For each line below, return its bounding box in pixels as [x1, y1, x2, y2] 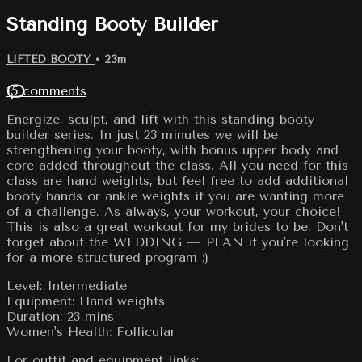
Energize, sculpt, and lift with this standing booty [6, 111, 314, 127]
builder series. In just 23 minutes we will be [6, 126, 278, 142]
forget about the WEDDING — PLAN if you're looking [6, 234, 349, 250]
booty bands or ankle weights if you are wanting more [6, 187, 344, 204]
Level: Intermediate [6, 277, 127, 293]
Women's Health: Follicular [6, 323, 175, 339]
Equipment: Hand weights [6, 293, 165, 309]
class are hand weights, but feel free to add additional [6, 172, 348, 188]
